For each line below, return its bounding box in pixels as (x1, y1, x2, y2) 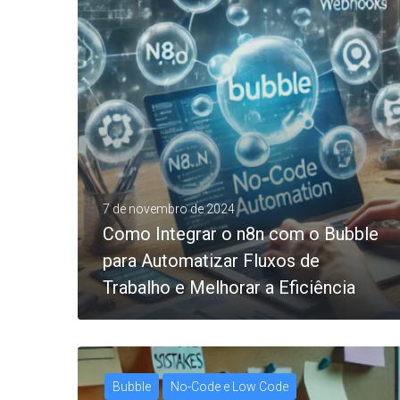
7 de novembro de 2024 (103, 201, 235, 216)
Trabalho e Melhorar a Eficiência (103, 276, 355, 298)
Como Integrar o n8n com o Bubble (103, 222, 379, 245)
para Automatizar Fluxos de (103, 249, 320, 271)
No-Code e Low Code (171, 379, 288, 394)
